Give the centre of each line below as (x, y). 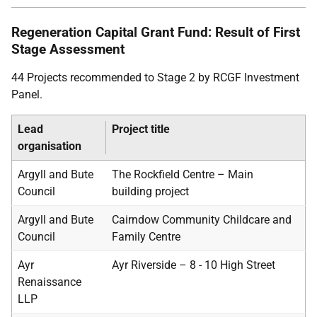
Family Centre (146, 237)
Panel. (27, 94)
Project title (141, 129)
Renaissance (50, 282)
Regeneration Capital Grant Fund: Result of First (156, 32)
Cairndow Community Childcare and (202, 220)
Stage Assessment (68, 49)
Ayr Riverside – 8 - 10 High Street (194, 265)
